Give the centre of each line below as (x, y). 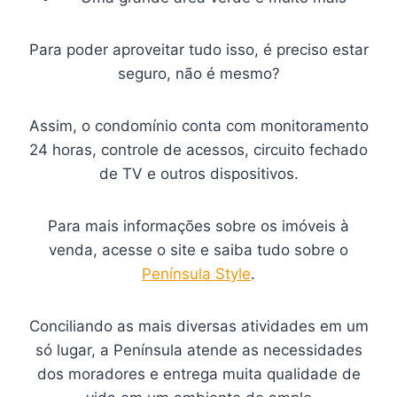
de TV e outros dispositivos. (198, 174)
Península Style (196, 274)
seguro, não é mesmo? (198, 74)
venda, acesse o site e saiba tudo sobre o (198, 250)
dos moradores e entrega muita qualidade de (198, 374)
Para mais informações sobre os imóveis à (198, 226)
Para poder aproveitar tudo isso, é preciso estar (198, 50)
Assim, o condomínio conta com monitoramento (198, 126)
